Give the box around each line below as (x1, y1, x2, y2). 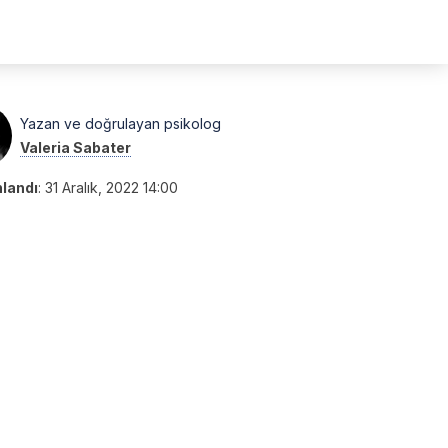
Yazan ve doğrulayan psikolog (20, 115, 221, 132)
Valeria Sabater (20, 139, 131, 156)
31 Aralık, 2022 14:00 (45, 179, 178, 196)
